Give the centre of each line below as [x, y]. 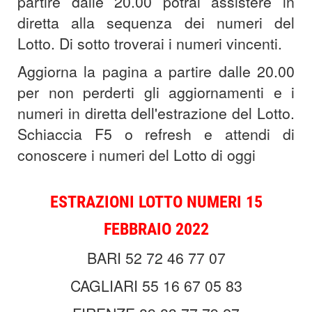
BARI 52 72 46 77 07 [156, 258]
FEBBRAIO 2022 [156, 229]
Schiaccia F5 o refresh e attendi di [156, 134]
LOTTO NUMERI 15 [198, 202]
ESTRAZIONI [92, 202]
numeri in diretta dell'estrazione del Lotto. [156, 113]
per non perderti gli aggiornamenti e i [156, 92]
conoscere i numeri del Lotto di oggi [136, 155]
